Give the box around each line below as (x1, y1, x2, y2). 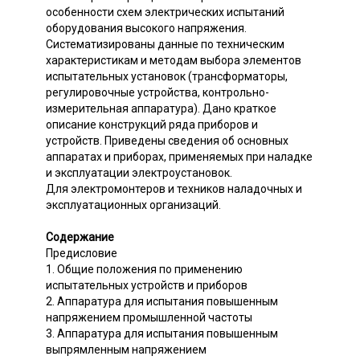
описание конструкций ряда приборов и (46, 117, 258, 131)
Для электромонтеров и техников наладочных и (46, 182, 302, 195)
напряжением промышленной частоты (46, 310, 252, 324)
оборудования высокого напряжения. (46, 21, 247, 35)
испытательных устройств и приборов (46, 278, 247, 292)
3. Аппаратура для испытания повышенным (46, 326, 278, 340)
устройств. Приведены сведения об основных (46, 133, 288, 147)
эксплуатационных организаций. (46, 198, 221, 211)
